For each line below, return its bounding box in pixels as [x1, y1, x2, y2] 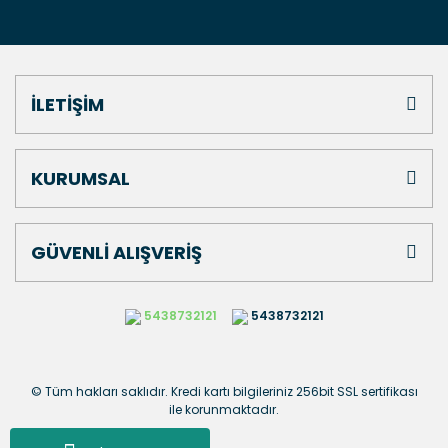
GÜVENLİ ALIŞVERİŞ [31, 240, 202, 265]
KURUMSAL [31, 166, 130, 191]
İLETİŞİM [31, 92, 104, 117]
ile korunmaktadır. [169, 401, 279, 418]
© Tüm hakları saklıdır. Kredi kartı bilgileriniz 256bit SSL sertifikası [30, 383, 418, 400]
